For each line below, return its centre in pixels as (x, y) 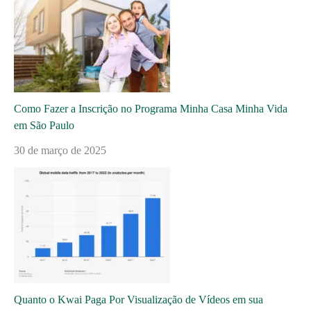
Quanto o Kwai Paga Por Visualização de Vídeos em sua (138, 299)
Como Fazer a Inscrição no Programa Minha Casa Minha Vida (151, 108)
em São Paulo (44, 125)
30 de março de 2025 (60, 150)
